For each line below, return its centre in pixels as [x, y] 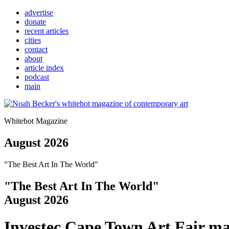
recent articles [47, 31]
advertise [39, 13]
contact [36, 49]
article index [44, 68]
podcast [37, 77]
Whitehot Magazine [36, 121]
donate [35, 22]
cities [33, 40]
